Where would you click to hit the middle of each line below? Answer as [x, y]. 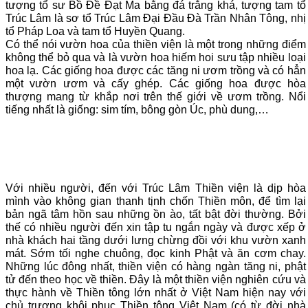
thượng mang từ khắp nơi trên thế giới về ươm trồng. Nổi [156, 97]
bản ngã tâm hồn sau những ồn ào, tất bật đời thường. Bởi [156, 214]
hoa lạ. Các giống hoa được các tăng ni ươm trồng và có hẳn [156, 71]
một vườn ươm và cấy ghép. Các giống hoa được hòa [156, 84]
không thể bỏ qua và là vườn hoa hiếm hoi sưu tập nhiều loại [156, 58]
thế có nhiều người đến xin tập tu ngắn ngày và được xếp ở [156, 228]
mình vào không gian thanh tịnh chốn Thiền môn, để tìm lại [156, 201]
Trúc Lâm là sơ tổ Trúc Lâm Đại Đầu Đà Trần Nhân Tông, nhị [156, 19]
